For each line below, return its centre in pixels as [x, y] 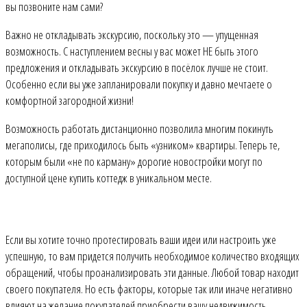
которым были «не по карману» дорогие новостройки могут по [134, 161]
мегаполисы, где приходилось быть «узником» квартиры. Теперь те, [143, 145]
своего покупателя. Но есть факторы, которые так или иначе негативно [149, 289]
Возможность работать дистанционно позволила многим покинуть [139, 128]
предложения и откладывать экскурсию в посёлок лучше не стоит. [137, 67]
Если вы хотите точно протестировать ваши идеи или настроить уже [141, 240]
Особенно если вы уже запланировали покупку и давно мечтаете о [139, 84]
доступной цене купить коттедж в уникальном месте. [109, 178]
